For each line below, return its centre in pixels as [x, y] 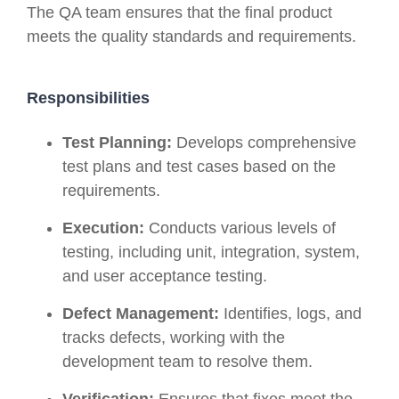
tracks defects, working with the [174, 337]
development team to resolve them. [187, 361]
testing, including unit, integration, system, [211, 252]
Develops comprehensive [264, 142]
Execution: [103, 228]
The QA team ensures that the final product [179, 12]
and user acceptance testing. [165, 276]
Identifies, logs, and [290, 313]
